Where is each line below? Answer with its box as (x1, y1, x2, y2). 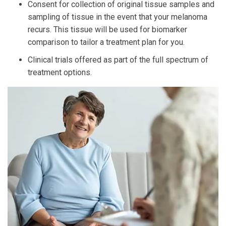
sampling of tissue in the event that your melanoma (28, 12, 207, 22)
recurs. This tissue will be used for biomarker (28, 25, 187, 34)
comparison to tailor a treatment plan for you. (28, 37, 185, 47)
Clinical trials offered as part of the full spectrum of (28, 55, 208, 65)
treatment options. (28, 68, 92, 77)
